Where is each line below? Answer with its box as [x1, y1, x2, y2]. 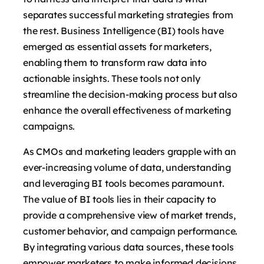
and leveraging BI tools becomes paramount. [23, 177, 225, 189]
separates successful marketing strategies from [23, 8, 233, 21]
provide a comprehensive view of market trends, [23, 209, 236, 221]
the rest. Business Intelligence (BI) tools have [23, 24, 224, 37]
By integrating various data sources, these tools [23, 240, 234, 253]
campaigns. [23, 120, 75, 132]
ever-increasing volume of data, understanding [23, 161, 232, 173]
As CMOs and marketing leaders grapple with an [23, 145, 237, 157]
